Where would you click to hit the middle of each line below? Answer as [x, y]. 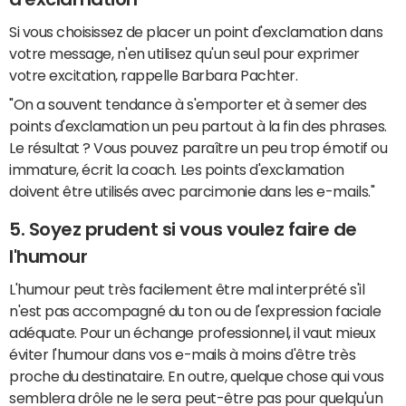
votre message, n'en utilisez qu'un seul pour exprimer [184, 54]
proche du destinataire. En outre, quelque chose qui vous [197, 377]
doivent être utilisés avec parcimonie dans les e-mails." [192, 192]
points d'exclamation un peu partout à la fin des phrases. [198, 126]
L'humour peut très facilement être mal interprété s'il [187, 290]
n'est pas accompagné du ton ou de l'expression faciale [195, 311]
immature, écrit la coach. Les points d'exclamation [177, 170]
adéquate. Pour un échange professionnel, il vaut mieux [193, 333]
